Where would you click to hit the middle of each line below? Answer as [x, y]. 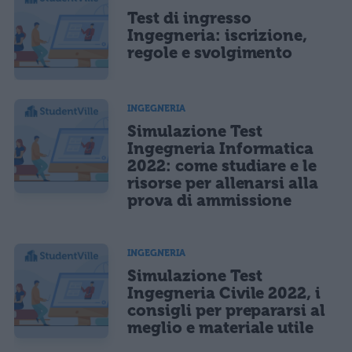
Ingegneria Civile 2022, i [224, 293]
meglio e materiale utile [221, 328]
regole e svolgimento [210, 52]
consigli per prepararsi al [226, 311]
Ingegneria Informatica [221, 149]
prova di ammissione [210, 201]
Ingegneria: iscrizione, [218, 35]
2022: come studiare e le [222, 166]
